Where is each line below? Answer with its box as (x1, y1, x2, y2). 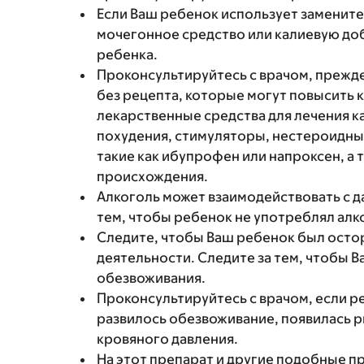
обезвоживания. (97, 270, 206, 286)
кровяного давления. (97, 331, 238, 347)
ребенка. (97, 46, 158, 63)
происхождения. (97, 168, 208, 184)
